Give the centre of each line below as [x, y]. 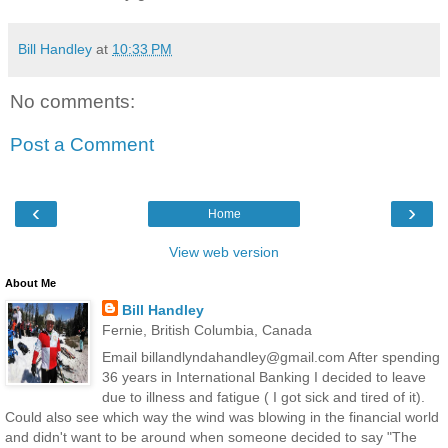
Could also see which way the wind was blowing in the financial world [222, 416]
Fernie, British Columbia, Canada [206, 329]
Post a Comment [82, 145]
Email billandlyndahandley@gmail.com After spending [270, 356]
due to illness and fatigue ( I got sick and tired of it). [263, 396]
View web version [224, 251]
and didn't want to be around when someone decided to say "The [211, 436]
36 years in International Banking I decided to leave [263, 376]
